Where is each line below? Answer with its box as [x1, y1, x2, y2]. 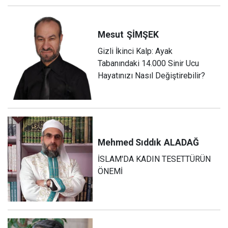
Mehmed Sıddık [98, 137, 161, 148]
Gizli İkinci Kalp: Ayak [98, 46, 173, 56]
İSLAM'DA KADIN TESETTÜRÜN [98, 154, 211, 164]
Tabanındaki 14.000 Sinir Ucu [98, 58, 199, 68]
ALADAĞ [164, 137, 199, 148]
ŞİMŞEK [127, 29, 159, 40]
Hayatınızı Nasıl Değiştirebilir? [98, 70, 206, 80]
